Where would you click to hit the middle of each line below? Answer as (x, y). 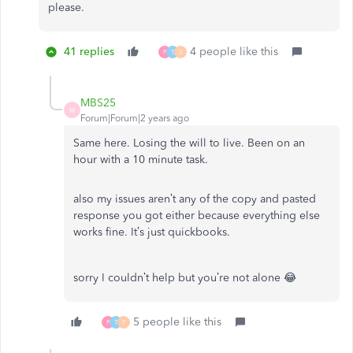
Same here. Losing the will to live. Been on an (189, 143)
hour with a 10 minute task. (142, 160)
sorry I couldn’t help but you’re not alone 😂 (185, 278)
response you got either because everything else (197, 216)
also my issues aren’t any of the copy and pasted (195, 199)
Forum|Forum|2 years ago (135, 118)
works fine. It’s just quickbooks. (152, 232)
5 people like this (177, 322)
